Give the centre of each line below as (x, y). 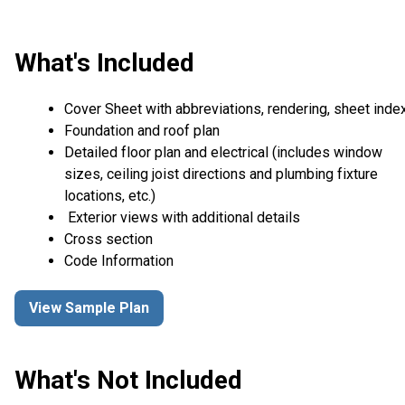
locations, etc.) (110, 195)
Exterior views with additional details (182, 217)
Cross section (108, 239)
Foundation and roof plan (142, 130)
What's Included (104, 62)
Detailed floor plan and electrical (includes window (223, 152)
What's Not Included (128, 381)
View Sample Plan (89, 308)
